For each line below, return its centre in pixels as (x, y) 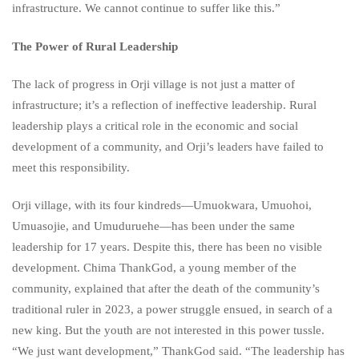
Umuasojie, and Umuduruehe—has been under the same (153, 226)
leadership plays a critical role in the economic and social (155, 125)
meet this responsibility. (71, 167)
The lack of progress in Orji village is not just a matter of (153, 84)
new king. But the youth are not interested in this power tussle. (168, 331)
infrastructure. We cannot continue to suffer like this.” (146, 8)
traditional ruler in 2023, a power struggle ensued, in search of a (172, 310)
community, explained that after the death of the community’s (166, 289)
